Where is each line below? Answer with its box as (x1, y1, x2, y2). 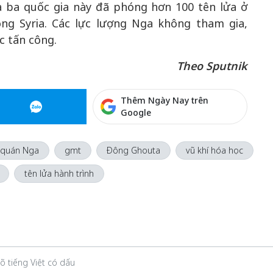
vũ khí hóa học (185, 144, 243, 156)
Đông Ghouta (106, 144, 160, 156)
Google (121, 107, 152, 118)
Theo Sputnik (177, 58, 247, 73)
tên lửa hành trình (24, 168, 94, 179)
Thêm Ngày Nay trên (121, 94, 209, 106)
